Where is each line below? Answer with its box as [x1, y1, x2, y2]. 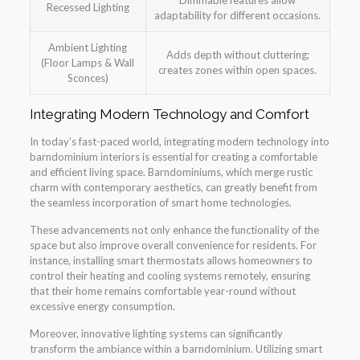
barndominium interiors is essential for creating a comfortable [29, 150, 317, 164]
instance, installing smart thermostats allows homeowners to [29, 254, 313, 268]
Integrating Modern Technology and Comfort [29, 106, 309, 123]
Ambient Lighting [48, 41, 128, 55]
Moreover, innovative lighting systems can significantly [29, 327, 283, 341]
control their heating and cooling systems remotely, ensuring [29, 269, 310, 283]
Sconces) [67, 72, 108, 85]
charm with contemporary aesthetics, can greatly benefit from [29, 181, 317, 194]
